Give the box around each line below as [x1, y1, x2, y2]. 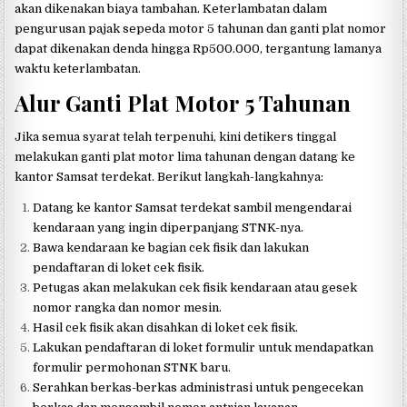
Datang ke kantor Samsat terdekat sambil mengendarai [33, 200, 352, 214]
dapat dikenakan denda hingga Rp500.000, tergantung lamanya [15, 42, 382, 56]
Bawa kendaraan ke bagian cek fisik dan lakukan [33, 240, 310, 254]
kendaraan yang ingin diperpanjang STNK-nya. [33, 220, 304, 234]
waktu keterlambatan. [15, 62, 142, 76]
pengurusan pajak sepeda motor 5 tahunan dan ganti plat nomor [15, 22, 387, 36]
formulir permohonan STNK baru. [33, 360, 232, 374]
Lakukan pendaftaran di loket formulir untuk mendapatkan [33, 340, 374, 354]
